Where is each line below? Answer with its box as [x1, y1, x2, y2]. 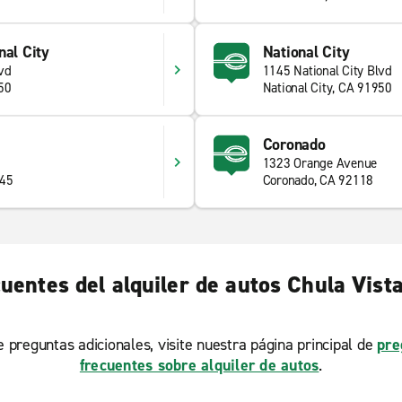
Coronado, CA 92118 [262, 171, 373, 189]
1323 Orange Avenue [262, 154, 377, 172]
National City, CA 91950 [262, 79, 392, 97]
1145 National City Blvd [262, 62, 392, 80]
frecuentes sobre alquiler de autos [79, 354, 319, 376]
